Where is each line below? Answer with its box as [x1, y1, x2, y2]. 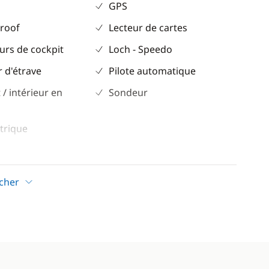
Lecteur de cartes [108, 21, 187, 34]
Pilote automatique [108, 64, 196, 77]
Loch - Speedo [108, 43, 172, 56]
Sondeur [108, 86, 148, 99]
